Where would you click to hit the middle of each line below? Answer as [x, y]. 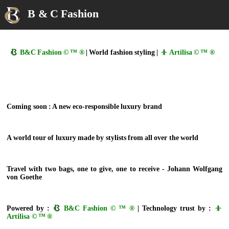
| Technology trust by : [174, 209]
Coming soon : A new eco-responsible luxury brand [84, 106]
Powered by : [30, 209]
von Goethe [24, 177]
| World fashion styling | [122, 53]
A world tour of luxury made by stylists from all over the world [103, 138]
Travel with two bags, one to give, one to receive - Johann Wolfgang [114, 169]
